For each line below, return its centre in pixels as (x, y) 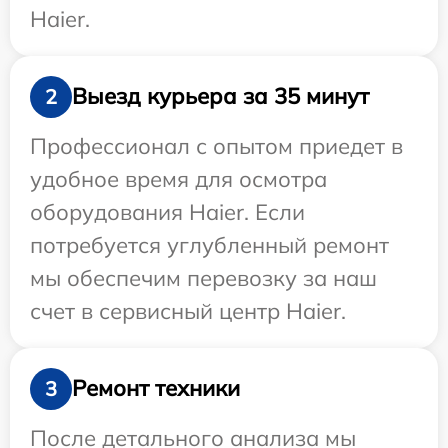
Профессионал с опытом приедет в (216, 145)
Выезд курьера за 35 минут (220, 96)
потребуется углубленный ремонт (209, 244)
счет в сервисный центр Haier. (188, 310)
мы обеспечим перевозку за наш (203, 277)
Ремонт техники (156, 388)
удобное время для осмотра (178, 178)
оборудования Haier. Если (167, 211)
